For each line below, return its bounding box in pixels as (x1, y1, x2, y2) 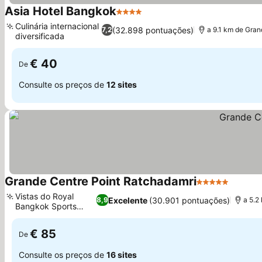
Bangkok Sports (15, 201, 77, 211)
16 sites (106, 249, 137, 260)
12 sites (106, 79, 137, 89)
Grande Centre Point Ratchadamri (5, 174, 196, 188)
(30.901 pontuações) (149, 195, 230, 205)
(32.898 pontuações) (112, 25, 194, 35)
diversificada (15, 31, 64, 41)
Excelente (108, 195, 147, 205)
